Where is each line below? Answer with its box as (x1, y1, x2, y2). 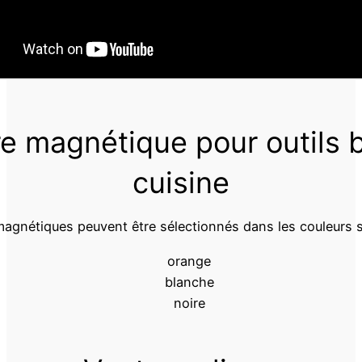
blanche (164, 273, 214, 290)
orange (167, 252, 211, 269)
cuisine (133, 164, 229, 200)
